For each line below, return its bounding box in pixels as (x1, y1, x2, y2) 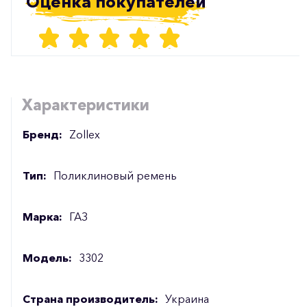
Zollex (69, 127, 100, 141)
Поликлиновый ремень (53, 168, 177, 182)
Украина (165, 291, 209, 306)
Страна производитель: (23, 291, 158, 306)
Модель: (23, 250, 72, 265)
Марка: (23, 209, 62, 223)
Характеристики (22, 95, 150, 114)
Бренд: (23, 127, 62, 141)
